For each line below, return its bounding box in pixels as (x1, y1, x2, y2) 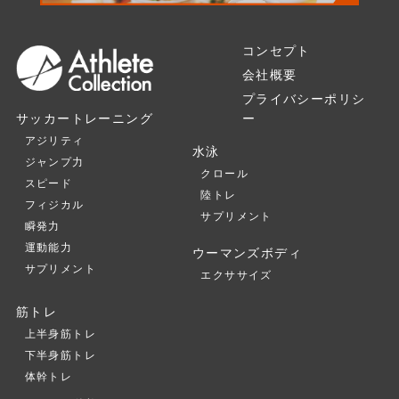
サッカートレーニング (15, 111, 153, 126)
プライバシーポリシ (241, 91, 366, 106)
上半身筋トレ (24, 327, 96, 340)
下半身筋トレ (24, 348, 96, 362)
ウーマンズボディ (191, 245, 302, 260)
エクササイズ (200, 268, 273, 281)
